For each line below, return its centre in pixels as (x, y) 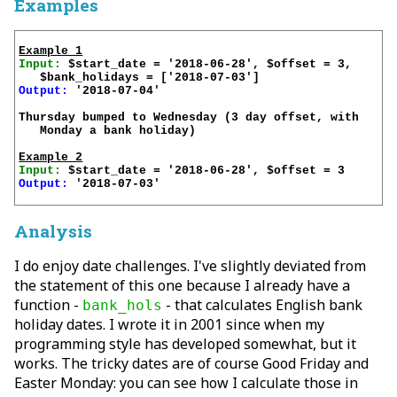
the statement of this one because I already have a (182, 286)
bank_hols (122, 306)
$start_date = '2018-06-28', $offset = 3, (210, 65)
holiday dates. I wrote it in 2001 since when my (169, 325)
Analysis (53, 231)
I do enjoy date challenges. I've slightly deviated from (190, 266)
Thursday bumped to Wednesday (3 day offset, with (193, 118)
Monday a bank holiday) (108, 131)
